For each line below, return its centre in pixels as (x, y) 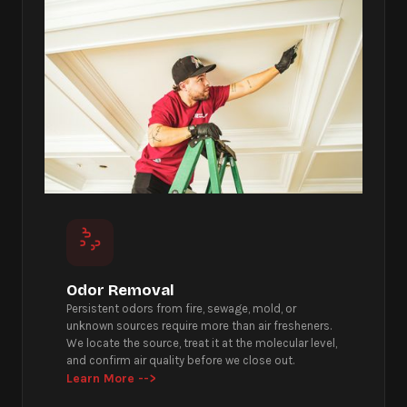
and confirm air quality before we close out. (180, 360)
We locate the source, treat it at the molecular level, (202, 342)
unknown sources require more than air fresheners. (199, 325)
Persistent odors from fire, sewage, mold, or (181, 308)
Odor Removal (120, 290)
